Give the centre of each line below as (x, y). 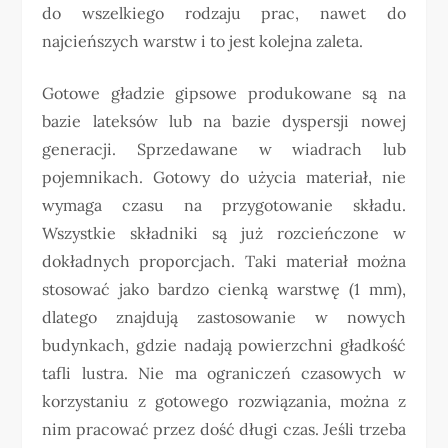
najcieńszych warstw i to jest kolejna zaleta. (203, 41)
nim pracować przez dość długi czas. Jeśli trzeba (224, 429)
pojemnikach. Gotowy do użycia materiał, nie (224, 177)
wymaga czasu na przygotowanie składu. (224, 205)
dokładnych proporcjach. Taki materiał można (224, 261)
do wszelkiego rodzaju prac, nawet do (224, 13)
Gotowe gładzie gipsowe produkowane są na (224, 93)
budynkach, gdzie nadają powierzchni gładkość (224, 345)
